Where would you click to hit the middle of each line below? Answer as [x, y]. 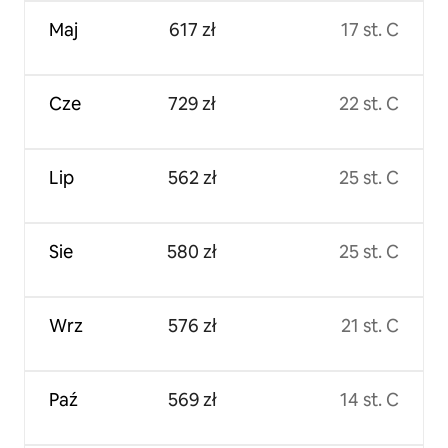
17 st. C [370, 29]
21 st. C [370, 325]
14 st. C [369, 399]
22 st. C [369, 103]
